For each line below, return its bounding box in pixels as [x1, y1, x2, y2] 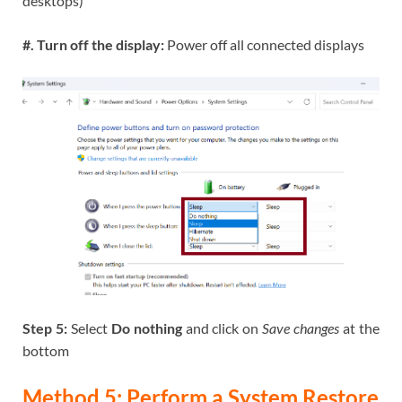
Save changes [262, 319, 340, 337]
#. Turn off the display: [22, 36, 167, 54]
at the [339, 319, 380, 337]
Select [70, 319, 111, 337]
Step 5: [22, 319, 71, 337]
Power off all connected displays [167, 36, 364, 54]
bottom [22, 342, 69, 360]
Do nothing [110, 319, 182, 337]
